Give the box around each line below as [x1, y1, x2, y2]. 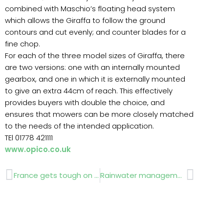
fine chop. [5, 39, 40, 49]
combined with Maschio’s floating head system [5, 3, 175, 14]
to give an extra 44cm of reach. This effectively [5, 86, 173, 96]
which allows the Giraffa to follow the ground [5, 15, 165, 26]
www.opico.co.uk [5, 144, 71, 155]
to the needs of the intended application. [5, 121, 154, 131]
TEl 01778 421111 [5, 132, 53, 143]
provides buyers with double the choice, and [5, 97, 165, 108]
